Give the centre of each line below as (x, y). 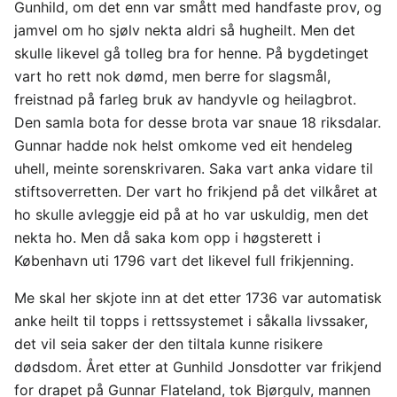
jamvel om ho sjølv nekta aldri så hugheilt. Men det (185, 30)
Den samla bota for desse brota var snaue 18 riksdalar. (198, 122)
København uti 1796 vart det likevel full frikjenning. (184, 260)
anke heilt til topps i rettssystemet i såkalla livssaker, (191, 320)
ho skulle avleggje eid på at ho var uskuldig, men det (191, 214)
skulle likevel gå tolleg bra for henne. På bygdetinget (191, 53)
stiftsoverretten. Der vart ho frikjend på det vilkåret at (196, 191)
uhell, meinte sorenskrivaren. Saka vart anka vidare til (194, 168)
